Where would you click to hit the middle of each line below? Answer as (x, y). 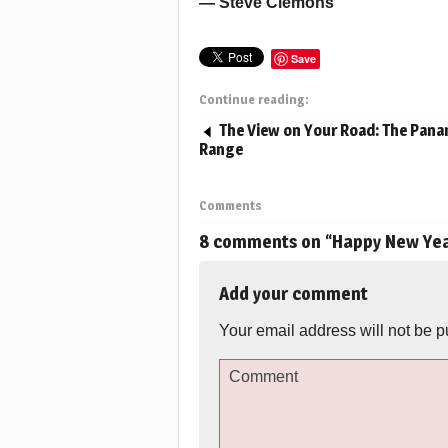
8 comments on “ (265, 241)
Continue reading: (254, 99)
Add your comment (293, 293)
